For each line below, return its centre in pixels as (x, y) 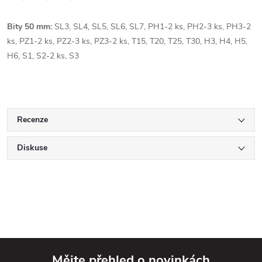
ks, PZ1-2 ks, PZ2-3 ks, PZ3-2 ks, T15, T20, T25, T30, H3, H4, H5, (127, 41)
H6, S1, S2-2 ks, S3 (43, 56)
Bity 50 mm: (31, 26)
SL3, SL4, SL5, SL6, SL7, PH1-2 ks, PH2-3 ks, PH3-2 (153, 26)
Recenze (32, 119)
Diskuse (32, 147)
